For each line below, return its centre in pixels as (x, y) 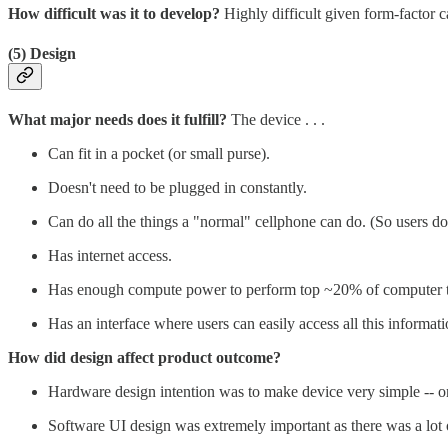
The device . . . (276, 119)
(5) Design (42, 53)
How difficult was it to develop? (116, 14)
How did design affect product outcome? (144, 357)
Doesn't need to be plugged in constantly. (177, 187)
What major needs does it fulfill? (117, 119)
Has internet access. (110, 255)
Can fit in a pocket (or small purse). (159, 153)
